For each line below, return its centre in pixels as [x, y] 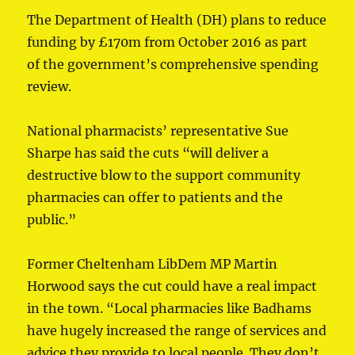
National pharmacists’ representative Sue [158, 131]
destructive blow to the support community [164, 176]
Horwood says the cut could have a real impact [172, 286]
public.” [52, 220]
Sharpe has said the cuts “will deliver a [148, 153]
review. [50, 87]
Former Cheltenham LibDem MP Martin [153, 264]
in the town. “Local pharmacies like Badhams [170, 309]
